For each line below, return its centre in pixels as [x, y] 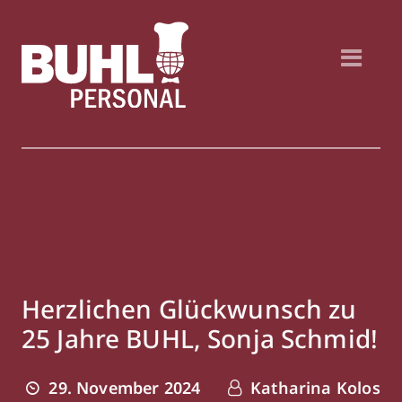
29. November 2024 [122, 388]
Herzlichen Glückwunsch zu [189, 309]
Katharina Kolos [313, 388]
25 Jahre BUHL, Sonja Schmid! [200, 338]
